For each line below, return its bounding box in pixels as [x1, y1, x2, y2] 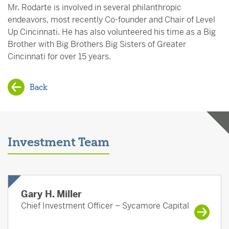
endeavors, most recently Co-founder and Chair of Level [8, 14, 215, 25]
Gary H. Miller [21, 188, 82, 200]
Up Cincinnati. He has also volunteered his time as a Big [8, 27, 216, 37]
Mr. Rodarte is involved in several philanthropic [8, 2, 181, 13]
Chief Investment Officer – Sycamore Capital [21, 200, 189, 211]
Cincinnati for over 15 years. [8, 51, 111, 62]
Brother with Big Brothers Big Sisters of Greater [8, 39, 186, 50]
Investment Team [8, 134, 109, 149]
